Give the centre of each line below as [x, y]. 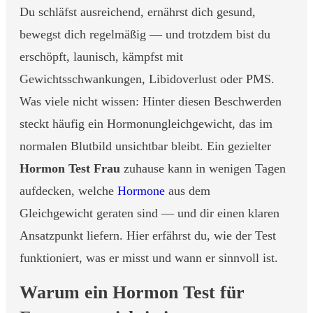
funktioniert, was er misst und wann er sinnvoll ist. [149, 258]
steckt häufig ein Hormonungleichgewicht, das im [146, 124]
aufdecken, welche [68, 191]
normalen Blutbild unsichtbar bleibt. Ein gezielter [145, 146]
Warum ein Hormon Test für [132, 292]
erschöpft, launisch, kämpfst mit [101, 57]
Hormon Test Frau [70, 168]
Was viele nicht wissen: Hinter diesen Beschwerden [151, 101]
